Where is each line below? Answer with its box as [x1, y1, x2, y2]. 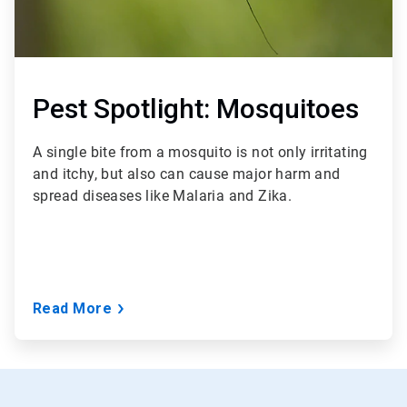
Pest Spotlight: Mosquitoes [33, 93, 359, 125]
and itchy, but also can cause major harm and [33, 165, 341, 184]
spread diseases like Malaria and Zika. [33, 187, 293, 205]
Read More [33, 300, 113, 318]
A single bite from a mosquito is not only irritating [33, 144, 368, 162]
